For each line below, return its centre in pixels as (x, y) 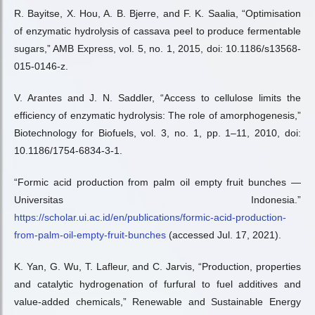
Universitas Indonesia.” (157, 200)
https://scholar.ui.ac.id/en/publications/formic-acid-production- (150, 217)
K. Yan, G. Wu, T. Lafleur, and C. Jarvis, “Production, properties (157, 266)
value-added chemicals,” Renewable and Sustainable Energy (157, 302)
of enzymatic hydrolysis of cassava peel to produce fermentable (157, 31)
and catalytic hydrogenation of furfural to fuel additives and (157, 284)
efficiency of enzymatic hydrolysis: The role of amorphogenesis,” (157, 115)
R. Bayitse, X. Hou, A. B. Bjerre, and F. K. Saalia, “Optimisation (157, 13)
